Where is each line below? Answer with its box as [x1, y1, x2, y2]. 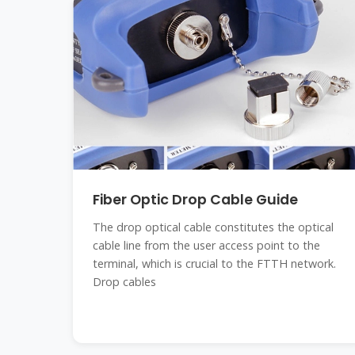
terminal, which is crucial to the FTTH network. [93, 256, 336, 271]
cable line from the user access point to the [93, 238, 320, 253]
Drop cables [93, 274, 156, 289]
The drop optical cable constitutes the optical [93, 219, 334, 235]
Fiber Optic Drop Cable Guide [93, 190, 298, 209]
